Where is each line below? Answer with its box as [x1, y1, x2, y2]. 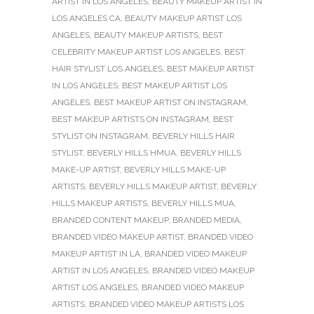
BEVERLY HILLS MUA [151, 198, 234, 208]
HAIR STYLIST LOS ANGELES [52, 63, 163, 74]
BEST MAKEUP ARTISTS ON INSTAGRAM [52, 114, 209, 124]
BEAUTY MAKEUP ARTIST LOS [125, 13, 242, 23]
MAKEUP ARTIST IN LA [52, 248, 140, 259]
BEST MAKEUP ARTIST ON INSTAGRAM [94, 97, 246, 107]
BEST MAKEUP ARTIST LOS [122, 80, 227, 90]
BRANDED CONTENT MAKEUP [52, 214, 168, 225]
